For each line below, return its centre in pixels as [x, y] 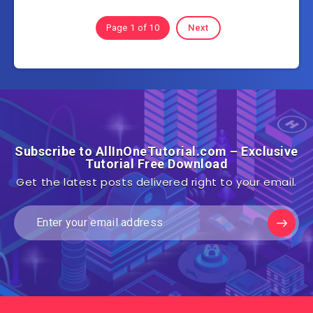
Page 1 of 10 [133, 27]
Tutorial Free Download [156, 163]
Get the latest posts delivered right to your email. [156, 182]
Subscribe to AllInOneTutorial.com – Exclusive [156, 151]
